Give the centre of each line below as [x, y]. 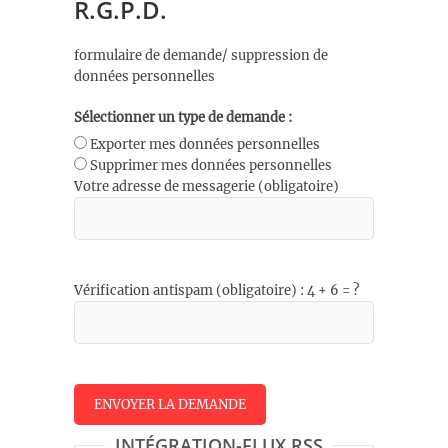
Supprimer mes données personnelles [211, 166]
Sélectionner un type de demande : [183, 117]
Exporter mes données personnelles [205, 145]
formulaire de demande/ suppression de [201, 55]
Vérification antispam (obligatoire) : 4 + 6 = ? [216, 291]
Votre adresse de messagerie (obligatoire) [206, 187]
